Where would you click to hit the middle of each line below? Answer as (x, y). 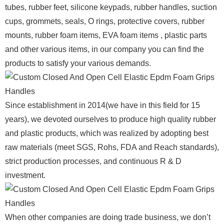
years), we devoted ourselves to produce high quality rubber (110, 119)
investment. (25, 175)
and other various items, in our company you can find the (104, 49)
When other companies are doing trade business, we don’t (108, 217)
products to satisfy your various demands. (78, 63)
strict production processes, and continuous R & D (93, 161)
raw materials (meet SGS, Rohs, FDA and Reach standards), (112, 147)
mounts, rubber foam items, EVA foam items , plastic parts (106, 35)
